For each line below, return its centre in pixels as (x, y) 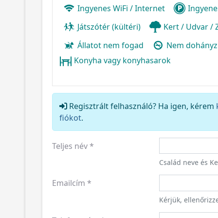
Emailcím (69, 183)
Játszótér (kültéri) (109, 27)
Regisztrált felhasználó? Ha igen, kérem (142, 106)
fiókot (70, 118)
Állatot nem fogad (110, 45)
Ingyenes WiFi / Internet (121, 8)
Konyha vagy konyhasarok (122, 60)
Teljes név (70, 146)
